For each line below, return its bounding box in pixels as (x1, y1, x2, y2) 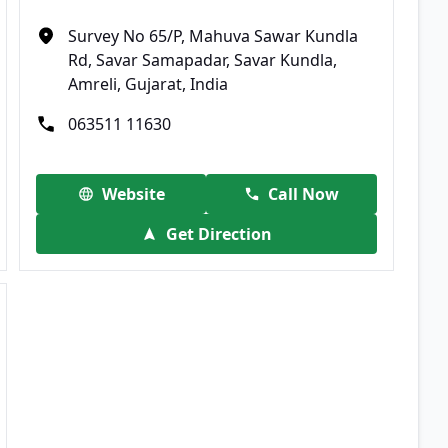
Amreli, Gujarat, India (68, 72, 229, 95)
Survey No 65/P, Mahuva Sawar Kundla (68, 24, 359, 47)
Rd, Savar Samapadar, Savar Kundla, (68, 48, 338, 71)
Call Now (268, 182, 340, 205)
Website (101, 182, 165, 205)
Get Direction (165, 222, 272, 245)
